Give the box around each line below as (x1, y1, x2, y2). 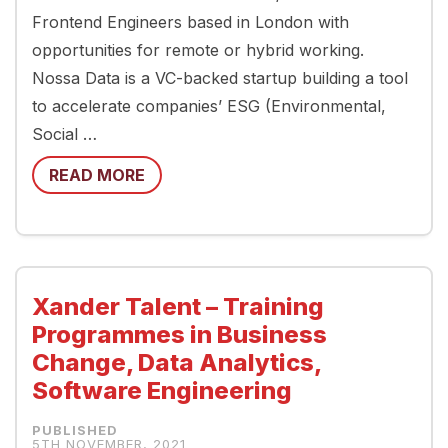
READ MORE (49, 165, 145, 185)
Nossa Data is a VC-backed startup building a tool (32, 68, 408, 88)
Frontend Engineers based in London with (32, 12, 349, 32)
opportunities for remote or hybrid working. (32, 40, 364, 60)
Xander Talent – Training (32, 292, 324, 321)
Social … (32, 124, 97, 144)
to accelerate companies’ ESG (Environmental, (32, 96, 386, 116)
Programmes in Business (32, 320, 327, 349)
